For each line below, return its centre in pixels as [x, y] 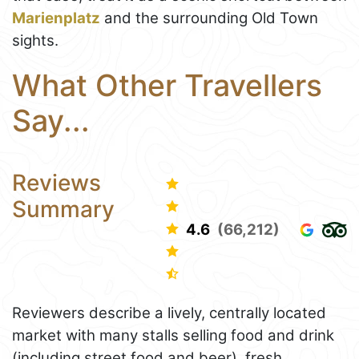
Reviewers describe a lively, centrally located [169, 313]
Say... [51, 121]
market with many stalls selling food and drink [173, 335]
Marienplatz [56, 18]
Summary [63, 209]
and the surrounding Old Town [209, 18]
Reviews [56, 182]
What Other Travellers [167, 86]
